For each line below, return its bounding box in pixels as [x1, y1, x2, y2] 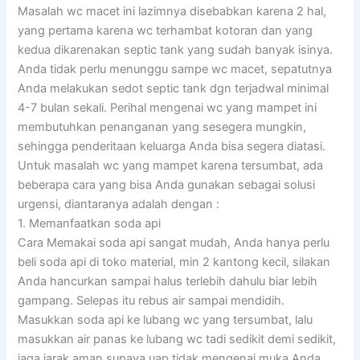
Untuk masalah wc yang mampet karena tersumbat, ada [18, 157, 324, 173]
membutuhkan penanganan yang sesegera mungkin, [18, 119, 307, 134]
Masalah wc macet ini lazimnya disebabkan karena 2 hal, [18, 3, 327, 18]
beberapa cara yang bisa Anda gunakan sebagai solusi [18, 177, 316, 192]
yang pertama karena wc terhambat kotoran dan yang [18, 22, 313, 38]
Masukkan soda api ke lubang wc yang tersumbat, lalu [18, 312, 313, 327]
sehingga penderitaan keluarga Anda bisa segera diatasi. [18, 138, 326, 153]
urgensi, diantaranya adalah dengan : [18, 196, 220, 211]
